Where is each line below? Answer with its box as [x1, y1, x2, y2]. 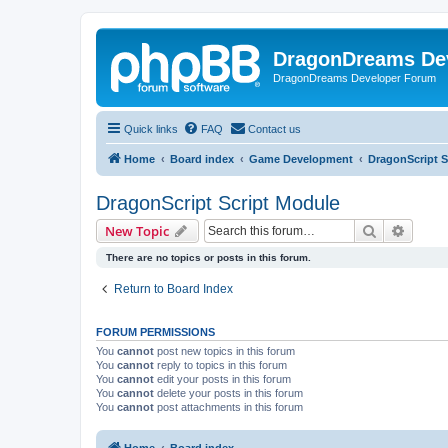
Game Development [249, 152, 353, 165]
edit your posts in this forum [154, 372, 291, 385]
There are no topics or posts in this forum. [106, 251, 311, 263]
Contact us [248, 122, 301, 135]
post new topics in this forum [154, 344, 295, 357]
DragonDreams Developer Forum [273, 72, 436, 84]
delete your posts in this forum [154, 386, 303, 399]
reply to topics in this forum [154, 358, 287, 371]
